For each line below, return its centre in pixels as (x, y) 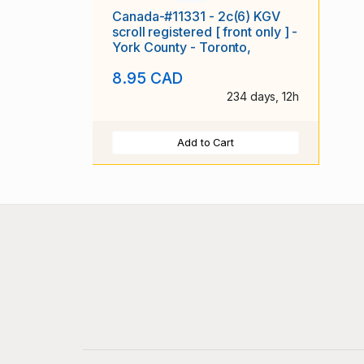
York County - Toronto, (182, 48)
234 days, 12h (263, 96)
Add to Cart (206, 142)
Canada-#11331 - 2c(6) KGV (196, 17)
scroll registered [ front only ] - (205, 32)
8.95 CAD (148, 78)
